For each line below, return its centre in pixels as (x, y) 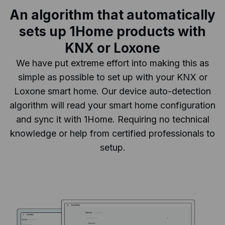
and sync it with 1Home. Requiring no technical (113, 119)
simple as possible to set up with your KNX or (113, 77)
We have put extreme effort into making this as (113, 63)
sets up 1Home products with (113, 31)
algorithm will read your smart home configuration (113, 105)
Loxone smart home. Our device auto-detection (113, 91)
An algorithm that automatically (113, 15)
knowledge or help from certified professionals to (113, 133)
